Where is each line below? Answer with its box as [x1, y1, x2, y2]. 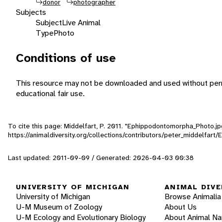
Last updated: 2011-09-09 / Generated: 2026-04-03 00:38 [8, 153, 194, 162]
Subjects [16, 6, 46, 17]
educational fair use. [16, 88, 85, 99]
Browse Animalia [165, 191, 221, 202]
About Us [165, 202, 197, 213]
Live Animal [62, 17, 101, 28]
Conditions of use [16, 50, 116, 66]
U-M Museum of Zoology [16, 202, 102, 213]
